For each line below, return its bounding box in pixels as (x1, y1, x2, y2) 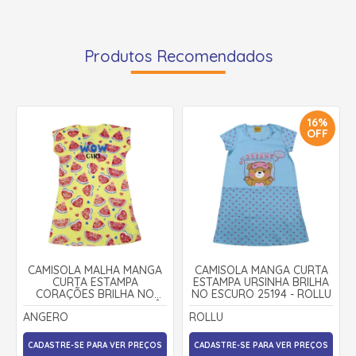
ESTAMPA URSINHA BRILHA (193, 274, 329, 289)
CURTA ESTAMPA (52, 274, 138, 289)
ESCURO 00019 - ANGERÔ (28, 298, 162, 313)
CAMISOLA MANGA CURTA (194, 262, 328, 277)
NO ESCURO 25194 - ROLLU (191, 286, 331, 301)
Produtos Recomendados (83, 45, 273, 66)
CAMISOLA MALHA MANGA (28, 262, 162, 277)
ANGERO (23, 309, 68, 324)
